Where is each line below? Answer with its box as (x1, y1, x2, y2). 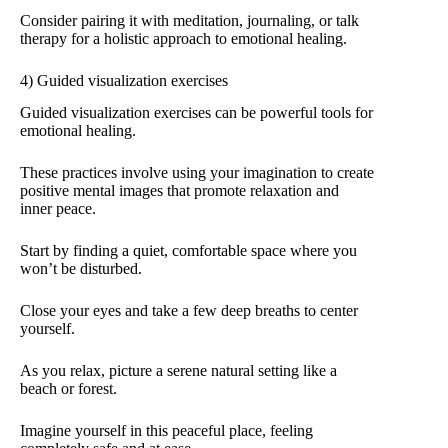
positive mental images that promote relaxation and (20, 182, 339, 200)
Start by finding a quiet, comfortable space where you (20, 242, 357, 260)
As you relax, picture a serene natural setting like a (20, 362, 337, 380)
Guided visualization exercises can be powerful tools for (20, 104, 373, 122)
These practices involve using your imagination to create (20, 164, 374, 182)
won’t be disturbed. (20, 260, 142, 278)
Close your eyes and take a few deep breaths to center (20, 302, 358, 320)
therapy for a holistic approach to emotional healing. (20, 29, 347, 47)
